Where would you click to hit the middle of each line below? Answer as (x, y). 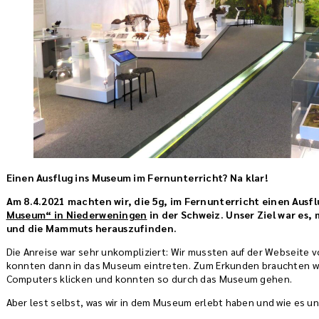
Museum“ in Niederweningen (77, 214)
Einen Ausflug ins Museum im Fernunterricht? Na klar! (137, 177)
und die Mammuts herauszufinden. (91, 228)
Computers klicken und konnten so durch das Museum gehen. (149, 278)
